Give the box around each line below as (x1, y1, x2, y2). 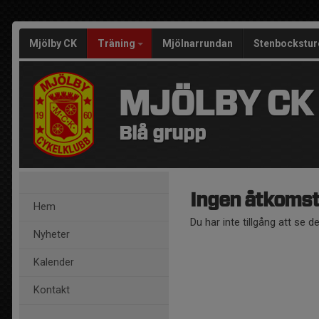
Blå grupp (119, 125, 206, 143)
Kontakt (33, 284, 70, 296)
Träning (98, 38, 137, 49)
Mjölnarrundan (162, 38, 233, 49)
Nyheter (33, 229, 70, 241)
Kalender (33, 256, 74, 268)
